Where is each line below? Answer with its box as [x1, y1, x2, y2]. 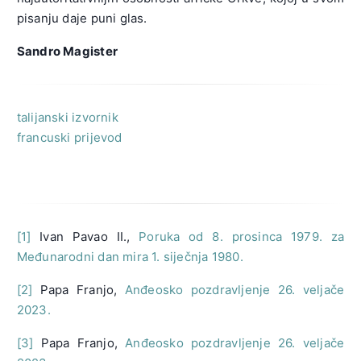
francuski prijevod [16, 129, 122, 145]
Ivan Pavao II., [31, 228, 139, 244]
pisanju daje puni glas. [16, 10, 147, 26]
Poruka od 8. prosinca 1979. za [139, 228, 345, 244]
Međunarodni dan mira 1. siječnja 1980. [16, 248, 243, 264]
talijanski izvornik [16, 109, 118, 125]
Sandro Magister [16, 43, 118, 59]
